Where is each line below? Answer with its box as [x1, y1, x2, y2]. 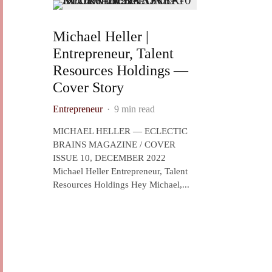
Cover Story [53, 80, 124, 95]
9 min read [114, 104, 155, 114]
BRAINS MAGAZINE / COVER [53, 140, 175, 149]
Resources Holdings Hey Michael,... [53, 180, 189, 189]
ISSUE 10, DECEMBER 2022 [53, 153, 166, 163]
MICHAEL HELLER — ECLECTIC [53, 126, 188, 136]
